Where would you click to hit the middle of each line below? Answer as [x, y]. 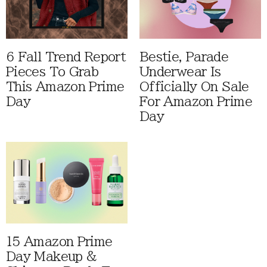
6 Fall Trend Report [66, 57]
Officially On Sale [194, 86]
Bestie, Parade [184, 57]
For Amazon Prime [196, 101]
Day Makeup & [52, 256]
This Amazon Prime [65, 86]
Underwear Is [180, 72]
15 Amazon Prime [59, 241]
